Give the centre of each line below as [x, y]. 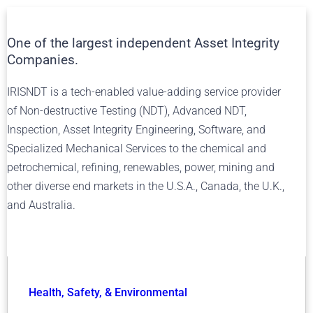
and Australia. [41, 205]
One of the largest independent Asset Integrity [143, 43]
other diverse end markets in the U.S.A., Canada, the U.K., [146, 186]
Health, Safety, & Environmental [108, 292]
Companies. [43, 60]
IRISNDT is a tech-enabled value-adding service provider [144, 92]
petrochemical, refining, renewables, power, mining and [141, 167]
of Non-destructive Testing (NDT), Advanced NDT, [127, 111]
